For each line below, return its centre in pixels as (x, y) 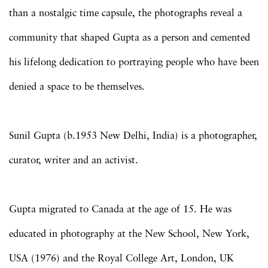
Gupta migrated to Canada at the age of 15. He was (120, 209)
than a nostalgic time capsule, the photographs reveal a (126, 13)
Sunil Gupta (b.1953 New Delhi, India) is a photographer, (133, 136)
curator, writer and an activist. (74, 160)
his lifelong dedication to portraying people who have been (134, 62)
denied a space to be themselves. (77, 87)
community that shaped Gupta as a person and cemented (130, 38)
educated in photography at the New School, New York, (129, 234)
